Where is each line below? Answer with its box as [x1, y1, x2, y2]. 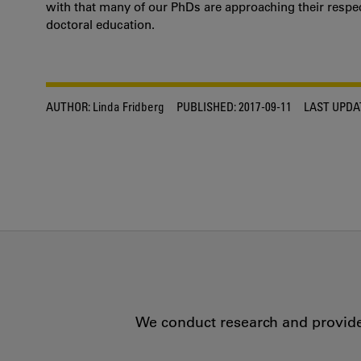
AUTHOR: [46, 99, 90, 114]
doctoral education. [46, 17, 155, 32]
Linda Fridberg [90, 99, 164, 114]
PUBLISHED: [176, 99, 236, 114]
